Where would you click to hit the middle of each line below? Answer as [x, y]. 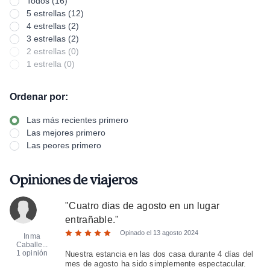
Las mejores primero [66, 133]
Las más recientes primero [77, 120]
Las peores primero [64, 145]
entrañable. [90, 220]
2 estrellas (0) [53, 51]
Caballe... [32, 245]
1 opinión [32, 253]
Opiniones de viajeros [74, 180]
